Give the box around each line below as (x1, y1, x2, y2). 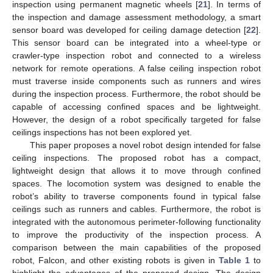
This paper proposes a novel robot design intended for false (29, 140, 261, 150)
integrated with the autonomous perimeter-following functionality (12, 216, 261, 227)
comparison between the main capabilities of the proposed (12, 242, 261, 252)
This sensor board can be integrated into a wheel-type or (12, 37, 261, 48)
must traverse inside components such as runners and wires (12, 76, 261, 86)
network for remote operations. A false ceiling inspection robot (12, 63, 261, 73)
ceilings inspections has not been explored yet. (12, 127, 192, 137)
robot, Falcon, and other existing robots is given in (12, 255, 219, 265)
